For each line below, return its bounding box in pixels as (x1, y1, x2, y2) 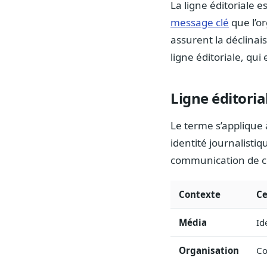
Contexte (179, 188, 221, 201)
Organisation (179, 244, 240, 257)
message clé (170, 15, 229, 30)
